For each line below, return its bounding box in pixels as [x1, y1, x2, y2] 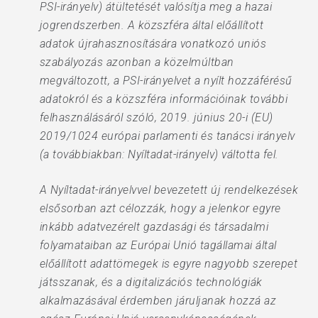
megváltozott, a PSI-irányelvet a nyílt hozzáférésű [39, 74, 292, 87]
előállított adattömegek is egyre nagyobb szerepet [39, 257, 298, 270]
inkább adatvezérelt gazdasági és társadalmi [39, 220, 269, 234]
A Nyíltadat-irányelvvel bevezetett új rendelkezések [39, 183, 299, 197]
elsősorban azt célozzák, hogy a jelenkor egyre [39, 202, 281, 215]
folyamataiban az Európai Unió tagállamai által [39, 238, 277, 252]
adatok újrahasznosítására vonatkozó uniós [39, 37, 267, 50]
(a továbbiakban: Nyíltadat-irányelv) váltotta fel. [39, 148, 279, 161]
